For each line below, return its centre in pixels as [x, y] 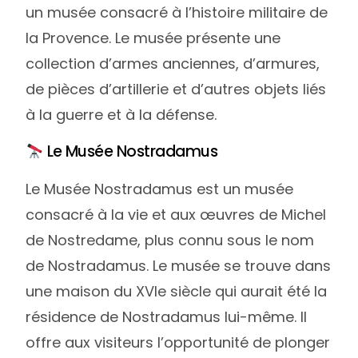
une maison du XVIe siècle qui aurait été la [177, 291]
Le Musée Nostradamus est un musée [160, 189]
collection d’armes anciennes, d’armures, [173, 64]
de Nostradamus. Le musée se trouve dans [179, 265]
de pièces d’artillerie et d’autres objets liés [176, 89]
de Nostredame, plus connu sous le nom [170, 240]
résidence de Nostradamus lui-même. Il [167, 316]
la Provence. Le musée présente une [153, 38]
